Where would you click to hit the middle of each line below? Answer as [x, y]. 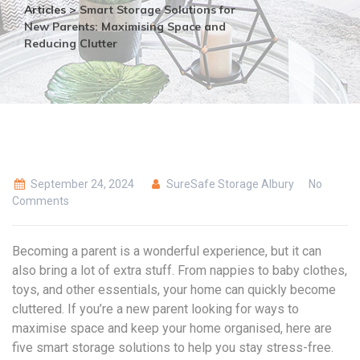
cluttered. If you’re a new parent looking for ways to [155, 309]
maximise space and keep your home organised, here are [172, 328]
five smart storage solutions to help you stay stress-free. [173, 348]
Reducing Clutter [71, 43]
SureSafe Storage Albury [229, 184]
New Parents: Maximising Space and [125, 27]
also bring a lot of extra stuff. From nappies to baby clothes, [180, 270]
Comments [41, 201]
